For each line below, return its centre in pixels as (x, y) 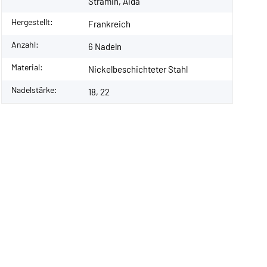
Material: (27, 67)
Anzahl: (25, 44)
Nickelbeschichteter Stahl (138, 69)
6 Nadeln (105, 46)
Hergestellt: (32, 21)
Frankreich (109, 24)
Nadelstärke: (34, 89)
